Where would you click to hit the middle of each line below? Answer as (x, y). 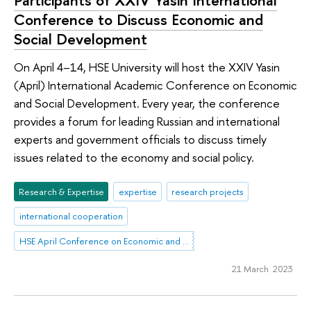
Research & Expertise (61, 191)
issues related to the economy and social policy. (134, 158)
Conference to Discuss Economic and (138, 20)
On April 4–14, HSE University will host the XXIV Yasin (147, 67)
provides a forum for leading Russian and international (147, 121)
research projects (208, 191)
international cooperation (71, 216)
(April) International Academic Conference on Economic (155, 85)
